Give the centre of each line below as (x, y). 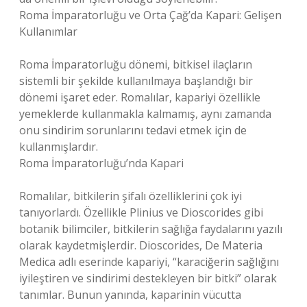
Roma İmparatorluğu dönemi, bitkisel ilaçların (136, 64)
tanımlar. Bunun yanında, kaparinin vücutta (130, 295)
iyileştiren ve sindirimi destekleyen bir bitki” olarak (148, 278)
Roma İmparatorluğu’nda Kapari (101, 163)
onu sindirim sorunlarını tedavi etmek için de (133, 130)
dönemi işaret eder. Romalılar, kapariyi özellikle (140, 97)
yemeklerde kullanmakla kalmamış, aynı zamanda (145, 114)
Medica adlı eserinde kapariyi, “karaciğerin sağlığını (149, 262)
